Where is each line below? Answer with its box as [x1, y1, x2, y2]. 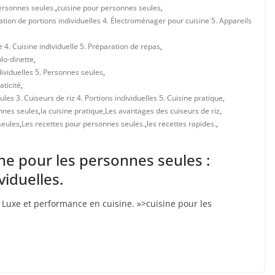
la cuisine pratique [41, 105, 103, 116]
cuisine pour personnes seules [57, 2, 161, 13]
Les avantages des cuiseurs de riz [105, 105, 220, 116]
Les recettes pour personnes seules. [21, 118, 145, 129]
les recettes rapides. [147, 118, 216, 129]
